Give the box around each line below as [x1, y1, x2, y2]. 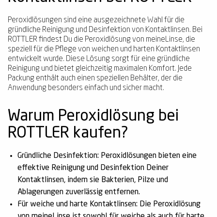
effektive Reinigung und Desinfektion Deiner [17, 164, 169, 172]
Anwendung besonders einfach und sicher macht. [8, 84, 164, 92]
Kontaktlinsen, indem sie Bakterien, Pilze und [17, 176, 168, 184]
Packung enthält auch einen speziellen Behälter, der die [8, 75, 183, 82]
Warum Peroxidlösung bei [8, 109, 179, 124]
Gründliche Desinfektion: [17, 152, 99, 160]
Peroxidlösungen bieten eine [99, 152, 197, 160]
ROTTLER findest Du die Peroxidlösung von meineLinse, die [8, 36, 195, 44]
